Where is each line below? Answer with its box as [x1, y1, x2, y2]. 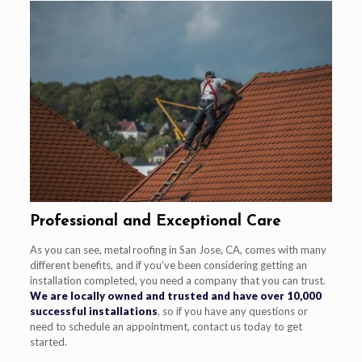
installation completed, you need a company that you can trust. [29, 274, 326, 288]
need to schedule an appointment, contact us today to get [29, 320, 302, 334]
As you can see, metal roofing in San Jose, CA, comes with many [29, 243, 326, 257]
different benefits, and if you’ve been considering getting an [29, 259, 307, 272]
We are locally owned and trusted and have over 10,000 [29, 289, 322, 303]
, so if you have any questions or [157, 305, 308, 318]
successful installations [29, 305, 158, 318]
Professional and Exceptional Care [29, 214, 281, 230]
